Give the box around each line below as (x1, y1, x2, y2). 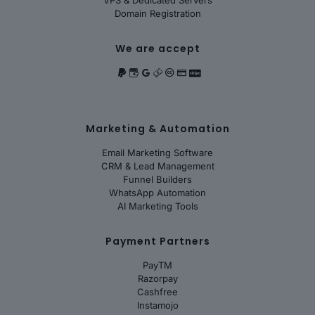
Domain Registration (114, 8, 201, 20)
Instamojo (136, 300, 179, 311)
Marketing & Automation (85, 122, 230, 136)
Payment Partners (105, 234, 210, 249)
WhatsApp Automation (109, 187, 206, 199)
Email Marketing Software (102, 147, 213, 159)
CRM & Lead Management (101, 160, 214, 172)
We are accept (115, 41, 200, 56)
